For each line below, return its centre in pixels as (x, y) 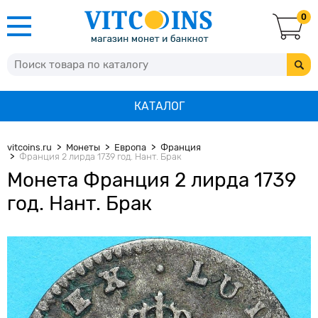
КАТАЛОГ (159, 106)
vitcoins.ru (29, 147)
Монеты (83, 147)
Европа (130, 147)
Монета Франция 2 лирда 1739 (152, 180)
